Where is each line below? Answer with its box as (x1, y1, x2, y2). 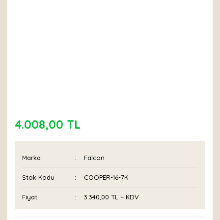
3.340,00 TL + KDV (84, 193, 139, 201)
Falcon (84, 154, 105, 162)
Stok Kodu (22, 173, 55, 181)
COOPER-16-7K (84, 173, 129, 181)
